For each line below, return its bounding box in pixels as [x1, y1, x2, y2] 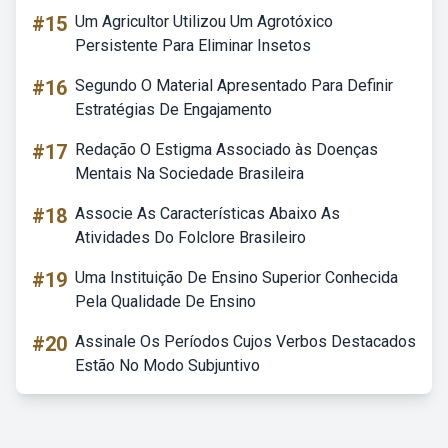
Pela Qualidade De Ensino [75, 292, 256, 311]
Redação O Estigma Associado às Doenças [75, 140, 378, 159]
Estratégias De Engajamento [75, 100, 272, 119]
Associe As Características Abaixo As [75, 204, 340, 223]
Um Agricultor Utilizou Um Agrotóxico [75, 12, 333, 31]
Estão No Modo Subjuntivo [75, 356, 260, 375]
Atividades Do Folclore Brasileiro [75, 228, 306, 247]
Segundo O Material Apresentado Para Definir [75, 76, 393, 95]
